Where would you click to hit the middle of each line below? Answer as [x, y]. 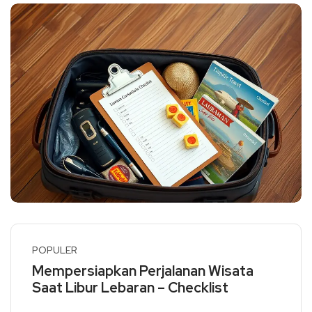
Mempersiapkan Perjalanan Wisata [143, 271]
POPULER [55, 250]
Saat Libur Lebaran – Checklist [130, 287]
